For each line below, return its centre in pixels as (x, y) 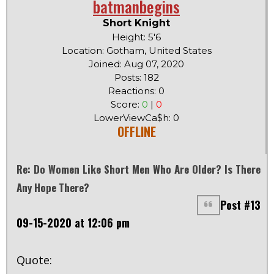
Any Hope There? (53, 188)
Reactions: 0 (136, 91)
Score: (126, 105)
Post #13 (240, 205)
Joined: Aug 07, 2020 (136, 64)
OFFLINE (136, 132)
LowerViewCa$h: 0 (136, 118)
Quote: (34, 260)
